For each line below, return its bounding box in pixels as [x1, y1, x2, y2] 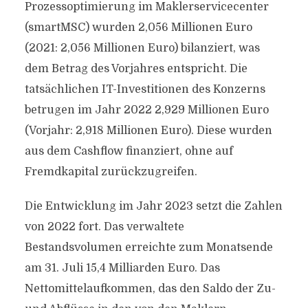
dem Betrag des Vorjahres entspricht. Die [24, 63, 247, 75]
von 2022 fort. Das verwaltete [24, 221, 184, 233]
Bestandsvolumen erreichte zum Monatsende [24, 241, 273, 254]
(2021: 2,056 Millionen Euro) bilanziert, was [24, 42, 260, 54]
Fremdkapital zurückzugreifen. [24, 166, 197, 178]
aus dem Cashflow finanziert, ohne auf [24, 145, 233, 157]
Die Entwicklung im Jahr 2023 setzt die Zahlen [24, 200, 283, 212]
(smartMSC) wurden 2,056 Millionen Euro [24, 21, 252, 34]
